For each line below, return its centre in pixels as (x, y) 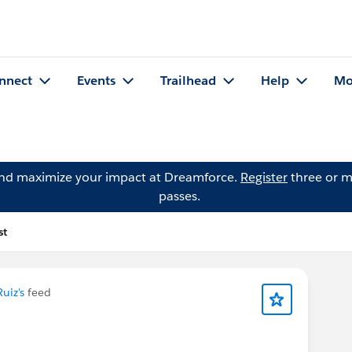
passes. (179, 196)
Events (96, 81)
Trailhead (188, 81)
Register (264, 177)
